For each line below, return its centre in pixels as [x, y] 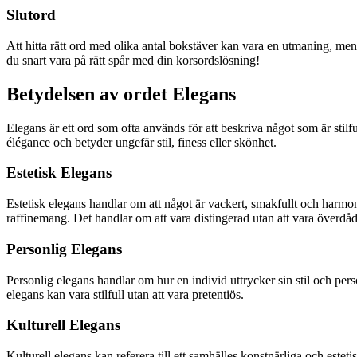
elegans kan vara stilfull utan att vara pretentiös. [125, 294]
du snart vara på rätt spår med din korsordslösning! [133, 60]
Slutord [31, 15]
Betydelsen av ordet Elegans [121, 94]
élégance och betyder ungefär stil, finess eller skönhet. [141, 142]
